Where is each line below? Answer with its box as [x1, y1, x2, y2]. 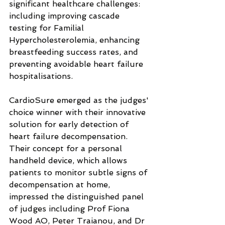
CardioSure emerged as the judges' [9, 95, 151, 105]
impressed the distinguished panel [9, 192, 146, 201]
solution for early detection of [9, 120, 131, 129]
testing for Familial [9, 23, 86, 33]
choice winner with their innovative [9, 107, 148, 117]
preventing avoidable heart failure [9, 59, 146, 69]
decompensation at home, [9, 180, 113, 189]
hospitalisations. [9, 71, 73, 81]
